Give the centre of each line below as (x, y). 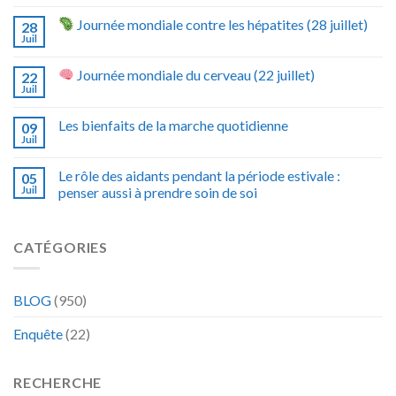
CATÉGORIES (61, 247)
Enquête (38, 334)
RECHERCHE (58, 383)
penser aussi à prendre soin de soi (158, 192)
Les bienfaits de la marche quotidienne (173, 125)
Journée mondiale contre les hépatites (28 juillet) (221, 24)
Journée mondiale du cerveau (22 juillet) (195, 74)
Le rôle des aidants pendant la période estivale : (199, 175)
